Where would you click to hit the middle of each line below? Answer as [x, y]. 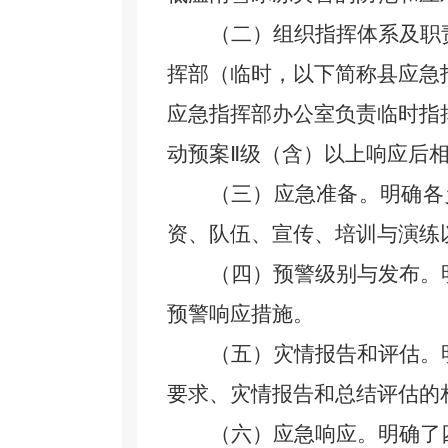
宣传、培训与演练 [356, 234]
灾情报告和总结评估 [324, 394]
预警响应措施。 [240, 314]
